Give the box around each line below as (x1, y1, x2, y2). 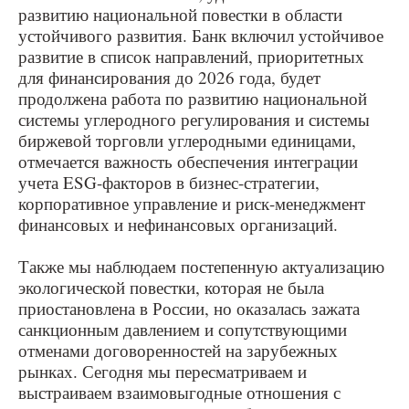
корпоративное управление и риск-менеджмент (18, 191, 365, 215)
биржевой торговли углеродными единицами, (18, 128, 356, 152)
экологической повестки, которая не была (18, 275, 324, 299)
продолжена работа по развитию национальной (18, 86, 367, 110)
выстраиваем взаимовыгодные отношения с (18, 380, 341, 404)
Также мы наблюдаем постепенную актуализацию (18, 254, 384, 278)
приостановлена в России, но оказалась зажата (18, 296, 360, 320)
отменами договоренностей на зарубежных (18, 338, 338, 362)
